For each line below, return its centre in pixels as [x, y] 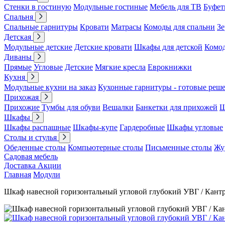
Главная [18, 175]
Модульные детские [38, 47]
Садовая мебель [31, 156]
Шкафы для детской [168, 47]
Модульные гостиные [110, 7]
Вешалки [118, 107]
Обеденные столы [35, 147]
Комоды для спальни [179, 27]
